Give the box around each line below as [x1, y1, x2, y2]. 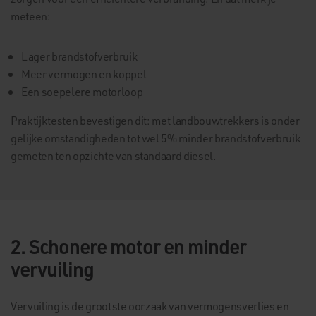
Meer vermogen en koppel [21, 66, 147, 81]
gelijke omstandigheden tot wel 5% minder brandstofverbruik [11, 130, 300, 145]
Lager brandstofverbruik [21, 49, 138, 63]
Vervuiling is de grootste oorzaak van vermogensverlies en [11, 298, 289, 313]
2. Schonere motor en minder [11, 233, 246, 259]
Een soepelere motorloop [21, 84, 143, 99]
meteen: [11, 8, 51, 23]
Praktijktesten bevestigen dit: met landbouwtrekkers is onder [11, 113, 300, 128]
